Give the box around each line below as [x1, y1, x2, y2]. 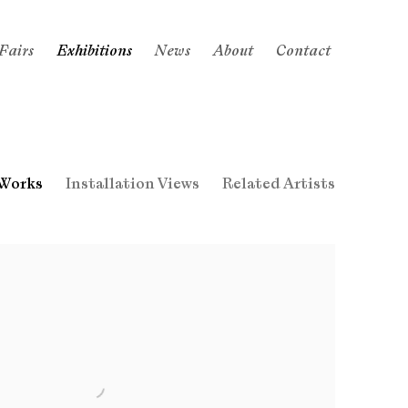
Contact [275, 41, 331, 60]
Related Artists [222, 175, 335, 193]
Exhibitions [56, 41, 132, 60]
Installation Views [66, 175, 199, 193]
